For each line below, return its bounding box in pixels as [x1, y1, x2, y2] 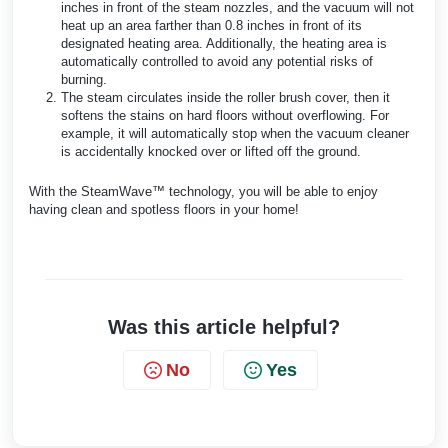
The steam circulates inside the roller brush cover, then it [61, 89, 390, 105]
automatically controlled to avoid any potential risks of [61, 53, 373, 69]
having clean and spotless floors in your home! [29, 201, 299, 217]
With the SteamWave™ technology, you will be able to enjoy [29, 183, 378, 199]
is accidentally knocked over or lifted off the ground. [61, 143, 361, 159]
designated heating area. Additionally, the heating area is [61, 35, 387, 51]
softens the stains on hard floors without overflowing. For [61, 107, 389, 123]
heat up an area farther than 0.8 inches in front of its [61, 17, 362, 33]
